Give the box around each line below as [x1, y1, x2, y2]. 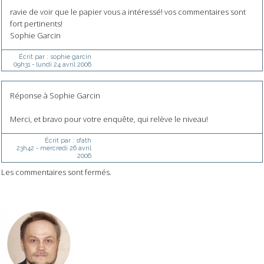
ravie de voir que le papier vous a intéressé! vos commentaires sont [9, 6, 246, 18]
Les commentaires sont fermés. [1, 167, 111, 178]
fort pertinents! [9, 18, 62, 29]
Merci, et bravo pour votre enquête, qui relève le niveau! [9, 114, 208, 125]
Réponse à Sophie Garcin [9, 90, 100, 101]
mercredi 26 [39, 144, 77, 152]
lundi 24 [35, 61, 61, 68]
